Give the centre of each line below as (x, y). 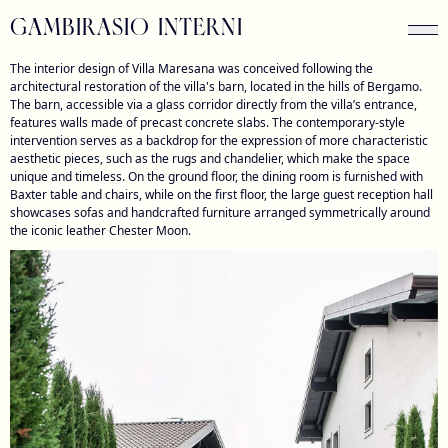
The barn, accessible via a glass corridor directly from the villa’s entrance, (213, 104)
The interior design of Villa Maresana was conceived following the (191, 68)
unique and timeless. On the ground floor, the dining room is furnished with (216, 176)
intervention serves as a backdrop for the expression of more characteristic (219, 140)
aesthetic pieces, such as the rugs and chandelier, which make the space (210, 158)
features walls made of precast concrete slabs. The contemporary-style (207, 122)
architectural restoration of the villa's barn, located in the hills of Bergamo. (216, 86)
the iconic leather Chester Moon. (100, 230)
